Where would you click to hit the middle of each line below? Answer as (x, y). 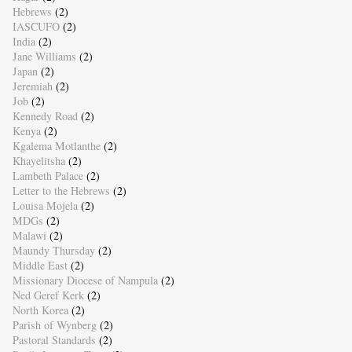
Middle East (40, 266)
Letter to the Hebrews (61, 191)
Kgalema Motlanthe (56, 146)
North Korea (40, 310)
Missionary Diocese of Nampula (85, 280)
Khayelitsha (38, 161)
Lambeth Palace (48, 176)
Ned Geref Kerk (48, 295)
